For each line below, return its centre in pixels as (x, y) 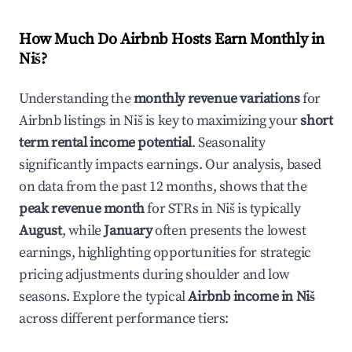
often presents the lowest (229, 231)
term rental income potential (105, 143)
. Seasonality (228, 143)
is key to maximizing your (222, 121)
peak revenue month (82, 209)
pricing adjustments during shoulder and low (154, 275)
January (128, 231)
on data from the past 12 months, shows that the (163, 187)
